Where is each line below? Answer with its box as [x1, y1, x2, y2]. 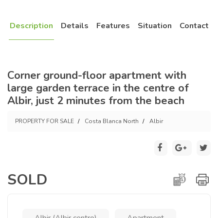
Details [60, 20, 89, 31]
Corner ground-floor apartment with [7, 68, 186, 83]
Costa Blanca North [85, 117, 139, 125]
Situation [137, 20, 172, 31]
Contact [179, 20, 209, 31]
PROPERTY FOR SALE [15, 117, 74, 125]
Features [96, 20, 130, 31]
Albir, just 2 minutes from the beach [7, 93, 184, 108]
